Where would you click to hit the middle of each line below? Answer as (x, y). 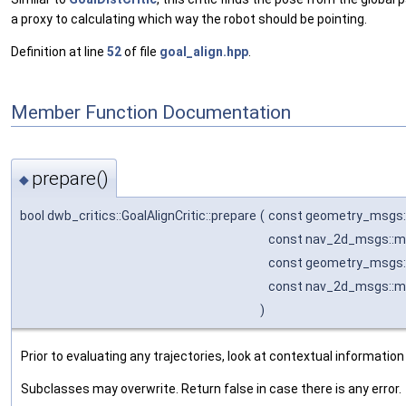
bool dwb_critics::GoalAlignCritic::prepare (138, 215)
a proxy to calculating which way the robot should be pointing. (189, 19)
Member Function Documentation (151, 112)
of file (140, 52)
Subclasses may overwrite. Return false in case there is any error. (211, 388)
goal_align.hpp (204, 52)
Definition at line (59, 52)
